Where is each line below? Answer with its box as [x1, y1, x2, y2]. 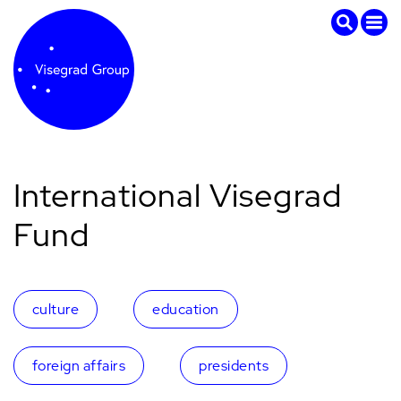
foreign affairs [32, 356, 126, 375]
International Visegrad [13, 174, 342, 217]
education [152, 300, 219, 319]
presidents [199, 356, 269, 375]
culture [32, 300, 80, 319]
